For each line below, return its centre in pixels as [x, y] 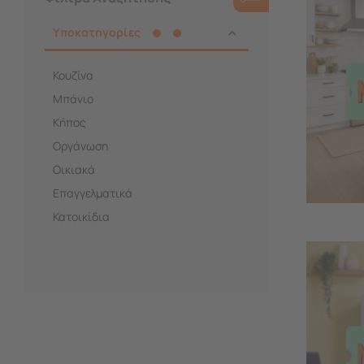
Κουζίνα [73, 75]
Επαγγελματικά [93, 193]
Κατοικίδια [81, 216]
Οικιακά [74, 169]
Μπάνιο [73, 98]
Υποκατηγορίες [97, 32]
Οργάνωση [80, 145]
